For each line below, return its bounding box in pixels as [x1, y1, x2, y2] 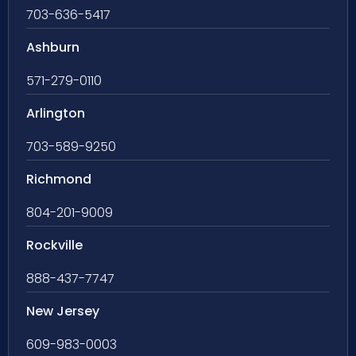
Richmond [26, 170, 91, 189]
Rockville [26, 236, 83, 255]
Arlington [26, 104, 85, 123]
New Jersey [26, 302, 99, 321]
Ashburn [26, 38, 79, 57]
